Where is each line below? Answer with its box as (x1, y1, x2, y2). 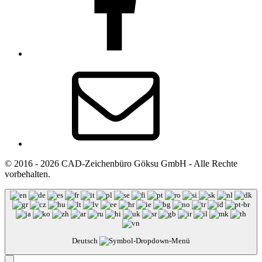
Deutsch (72, 236, 99, 245)
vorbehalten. (5, 169, 50, 180)
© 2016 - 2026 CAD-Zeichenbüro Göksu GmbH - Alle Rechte (5, 158, 237, 169)
